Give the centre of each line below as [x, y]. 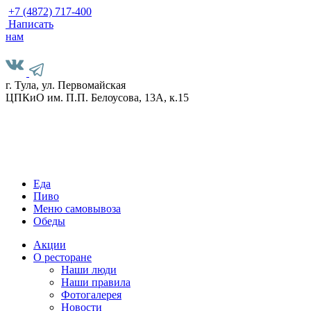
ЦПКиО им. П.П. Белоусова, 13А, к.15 [97, 98]
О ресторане [62, 257]
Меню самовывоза [77, 209]
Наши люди [89, 270]
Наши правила [96, 282]
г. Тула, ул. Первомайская [66, 85]
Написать [31, 24]
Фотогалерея [91, 295]
